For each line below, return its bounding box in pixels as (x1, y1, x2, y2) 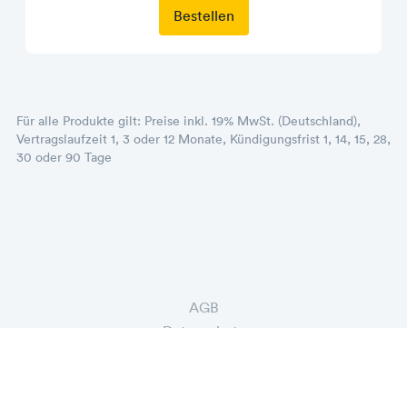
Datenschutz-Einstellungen (115, 345, 292, 363)
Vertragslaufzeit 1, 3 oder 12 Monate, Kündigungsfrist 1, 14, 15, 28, (16, 131, 391, 147)
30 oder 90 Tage (16, 149, 112, 165)
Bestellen (173, 6, 234, 25)
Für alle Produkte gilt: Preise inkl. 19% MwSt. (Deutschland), (16, 113, 361, 129)
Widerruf (174, 369, 233, 387)
